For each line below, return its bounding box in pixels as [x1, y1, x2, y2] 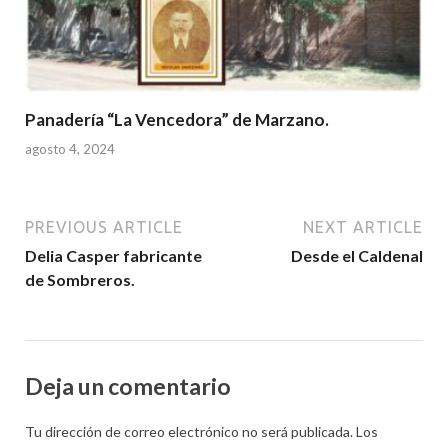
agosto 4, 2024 [25, 140, 115, 157]
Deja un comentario [25, 371, 231, 400]
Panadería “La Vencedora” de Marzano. [25, 109, 329, 131]
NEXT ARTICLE [303, 217, 423, 236]
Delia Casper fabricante [25, 245, 202, 265]
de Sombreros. [25, 269, 135, 289]
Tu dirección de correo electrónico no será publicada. [25, 423, 353, 441]
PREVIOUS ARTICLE [25, 217, 183, 236]
